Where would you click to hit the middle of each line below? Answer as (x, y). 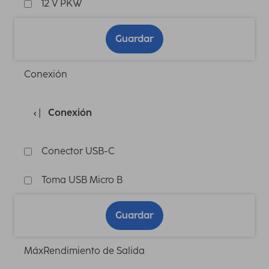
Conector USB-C (78, 151)
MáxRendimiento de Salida (84, 251)
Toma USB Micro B (82, 180)
